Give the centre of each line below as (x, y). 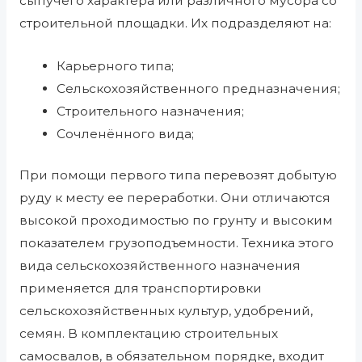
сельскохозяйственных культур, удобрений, (166, 311)
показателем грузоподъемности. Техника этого (176, 243)
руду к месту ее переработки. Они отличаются (175, 198)
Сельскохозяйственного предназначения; (199, 88)
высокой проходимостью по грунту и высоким (176, 221)
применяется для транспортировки (140, 288)
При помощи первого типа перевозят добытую (178, 175)
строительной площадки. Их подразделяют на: (175, 23)
